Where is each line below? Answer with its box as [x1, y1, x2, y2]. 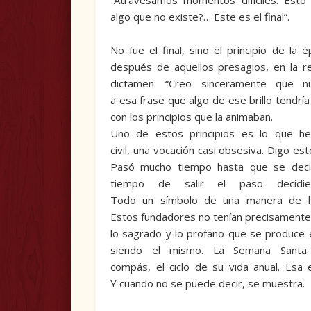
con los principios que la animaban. [110, 110, 273, 124]
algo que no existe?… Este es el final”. [110, 10, 289, 24]
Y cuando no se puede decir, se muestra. [110, 276, 305, 291]
